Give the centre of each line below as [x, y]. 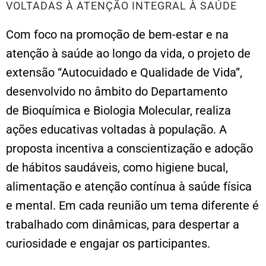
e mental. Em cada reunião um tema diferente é [132, 205]
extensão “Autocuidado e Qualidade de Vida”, [124, 72]
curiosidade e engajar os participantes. [108, 243]
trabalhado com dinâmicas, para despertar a [123, 224]
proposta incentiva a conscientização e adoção [129, 148]
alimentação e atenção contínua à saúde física [129, 186]
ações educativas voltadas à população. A [116, 129]
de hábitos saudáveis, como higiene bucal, [117, 167]
